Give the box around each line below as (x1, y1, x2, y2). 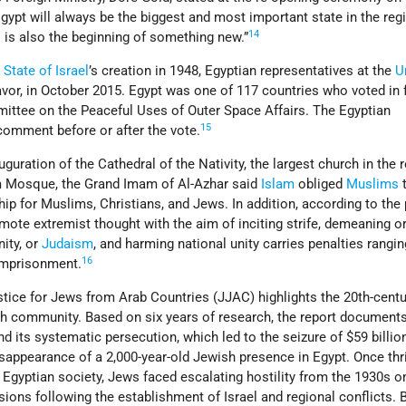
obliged (295, 176, 347, 193)
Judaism (42, 236, 94, 253)
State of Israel (4, 63, 90, 80)
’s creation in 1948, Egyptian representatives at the (89, 63, 396, 80)
